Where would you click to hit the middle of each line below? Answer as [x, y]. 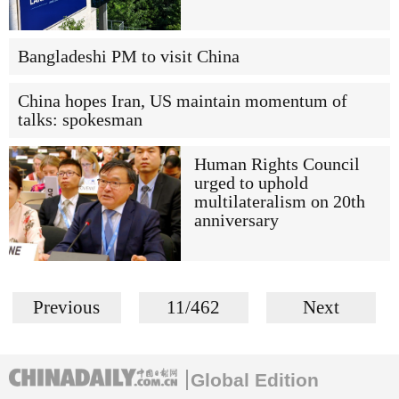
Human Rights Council [277, 165]
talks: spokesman [80, 120]
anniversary [236, 221]
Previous [67, 307]
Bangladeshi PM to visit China [129, 57]
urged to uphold [251, 183]
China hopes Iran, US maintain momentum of [183, 102]
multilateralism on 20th [279, 202]
